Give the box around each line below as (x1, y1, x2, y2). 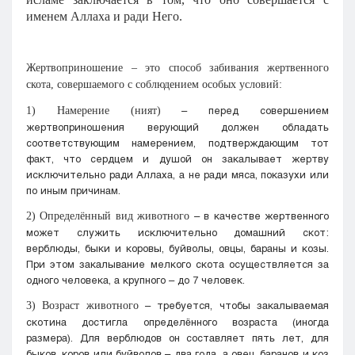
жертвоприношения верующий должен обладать (26, 120, 329, 133)
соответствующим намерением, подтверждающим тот (26, 136, 329, 149)
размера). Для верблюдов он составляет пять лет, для (26, 330, 329, 344)
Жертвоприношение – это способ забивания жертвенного (26, 61, 329, 74)
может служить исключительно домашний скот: (26, 225, 329, 239)
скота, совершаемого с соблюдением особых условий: (26, 78, 282, 90)
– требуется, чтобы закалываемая (138, 298, 330, 311)
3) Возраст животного (26, 299, 139, 311)
